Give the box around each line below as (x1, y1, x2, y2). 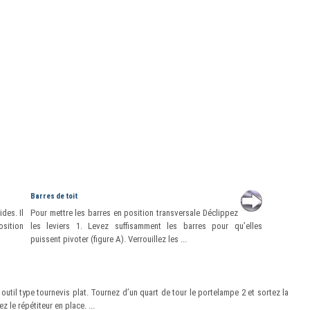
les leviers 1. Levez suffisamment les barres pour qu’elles (30, 221, 262, 231)
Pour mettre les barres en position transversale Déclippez (30, 208, 238, 218)
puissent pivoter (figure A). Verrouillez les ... (30, 234, 187, 244)
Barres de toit (30, 192, 77, 201)
